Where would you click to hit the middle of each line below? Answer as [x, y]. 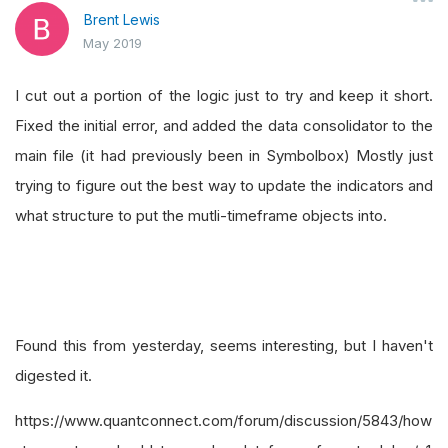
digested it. [53, 375]
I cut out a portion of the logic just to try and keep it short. [224, 95]
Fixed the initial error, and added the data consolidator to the [224, 125]
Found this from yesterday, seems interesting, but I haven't [224, 345]
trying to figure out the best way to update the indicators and [224, 185]
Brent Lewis [122, 19]
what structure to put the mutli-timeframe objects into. [201, 215]
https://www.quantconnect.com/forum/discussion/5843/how [223, 420]
